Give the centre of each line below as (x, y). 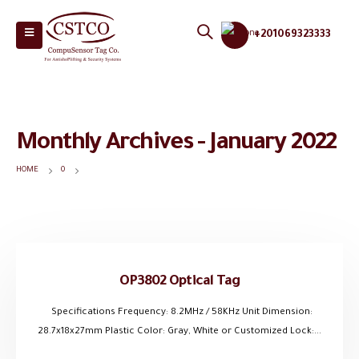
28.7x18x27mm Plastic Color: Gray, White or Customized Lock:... (179, 333)
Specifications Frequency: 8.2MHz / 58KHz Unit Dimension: (179, 313)
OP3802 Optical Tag (179, 282)
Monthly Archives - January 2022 (176, 144)
